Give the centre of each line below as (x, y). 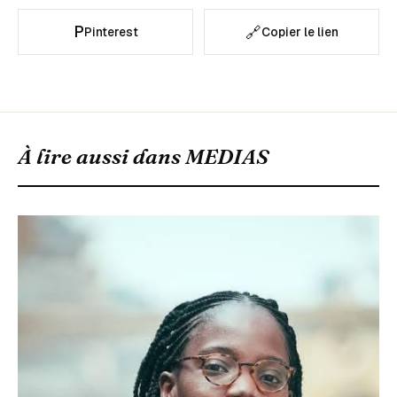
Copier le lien (300, 32)
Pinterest (111, 32)
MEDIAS (227, 157)
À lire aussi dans (101, 157)
